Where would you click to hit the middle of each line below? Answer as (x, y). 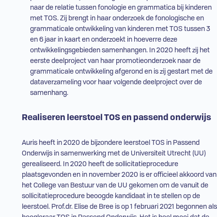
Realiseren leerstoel (63, 118)
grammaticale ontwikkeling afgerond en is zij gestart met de (121, 72)
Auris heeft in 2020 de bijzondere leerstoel (86, 143)
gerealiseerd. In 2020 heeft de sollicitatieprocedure (100, 164)
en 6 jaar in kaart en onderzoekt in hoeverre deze (103, 40)
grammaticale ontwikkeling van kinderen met (100, 29)
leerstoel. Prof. (43, 207)
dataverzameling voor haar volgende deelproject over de (116, 83)
